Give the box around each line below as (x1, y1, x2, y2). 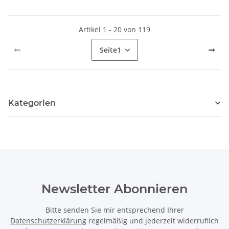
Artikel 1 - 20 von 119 (79, 25, 150, 35)
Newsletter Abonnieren (41, 181, 188, 197)
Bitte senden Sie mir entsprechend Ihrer (45, 205, 184, 215)
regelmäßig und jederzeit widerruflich (86, 216, 219, 226)
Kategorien (8, 98, 56, 108)
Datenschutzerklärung (10, 216, 86, 226)
